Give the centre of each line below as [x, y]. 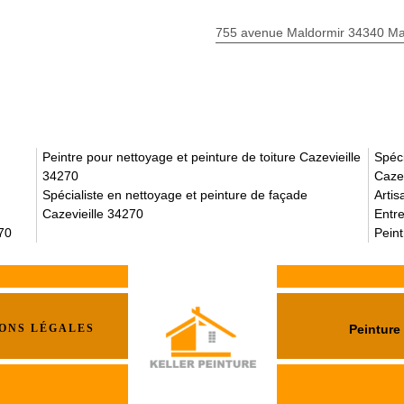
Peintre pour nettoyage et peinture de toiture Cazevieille [202, 157]
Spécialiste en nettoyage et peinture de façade [175, 195]
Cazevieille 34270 [93, 214]
